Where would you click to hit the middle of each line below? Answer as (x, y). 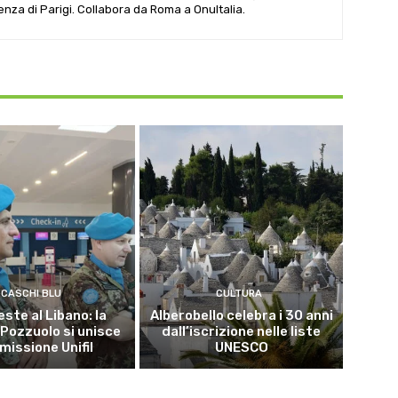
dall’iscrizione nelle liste (242, 332)
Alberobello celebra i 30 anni (241, 316)
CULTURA (239, 294)
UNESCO (241, 348)
